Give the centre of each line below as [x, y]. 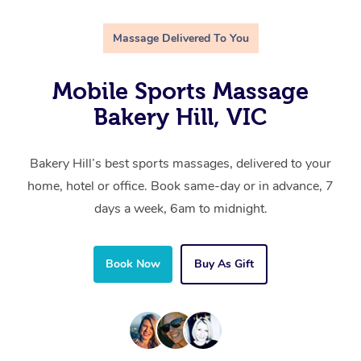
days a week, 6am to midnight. [180, 209]
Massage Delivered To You [180, 39]
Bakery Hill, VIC [180, 117]
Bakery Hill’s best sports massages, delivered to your [180, 164]
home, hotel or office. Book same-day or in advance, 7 [180, 187]
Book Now [133, 264]
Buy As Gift [224, 264]
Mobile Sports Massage [180, 91]
